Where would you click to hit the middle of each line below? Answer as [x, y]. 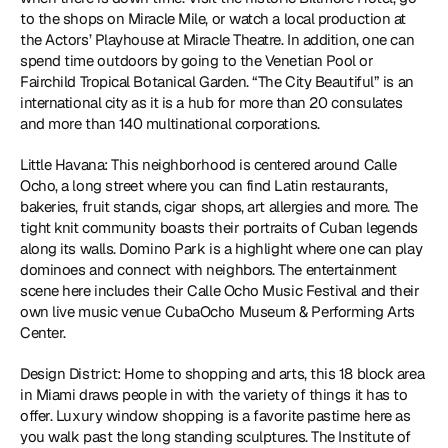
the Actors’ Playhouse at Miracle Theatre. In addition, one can [217, 39]
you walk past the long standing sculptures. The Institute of [215, 436]
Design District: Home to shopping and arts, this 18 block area [222, 373]
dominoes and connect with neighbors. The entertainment [208, 269]
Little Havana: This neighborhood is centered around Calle [208, 164]
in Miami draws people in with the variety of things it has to [214, 394]
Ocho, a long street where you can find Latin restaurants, [204, 185]
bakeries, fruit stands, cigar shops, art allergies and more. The [219, 206]
